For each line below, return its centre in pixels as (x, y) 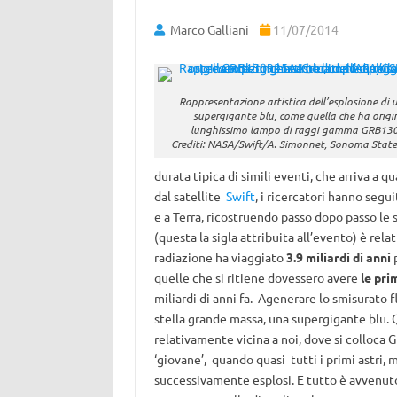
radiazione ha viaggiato (220, 257)
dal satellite (190, 196)
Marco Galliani (209, 29)
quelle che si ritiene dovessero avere (257, 277)
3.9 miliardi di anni (338, 257)
